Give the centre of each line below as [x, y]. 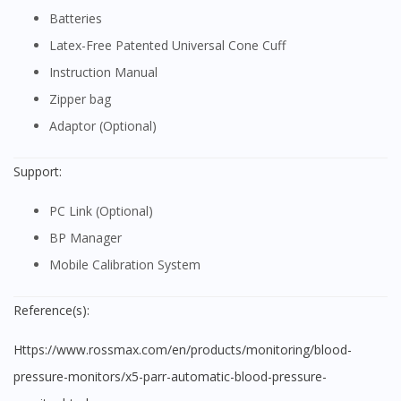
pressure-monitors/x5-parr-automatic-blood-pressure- [170, 377]
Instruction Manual [105, 73]
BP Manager [90, 238]
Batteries [80, 19]
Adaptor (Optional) [107, 126]
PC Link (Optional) [105, 211]
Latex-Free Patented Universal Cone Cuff [171, 46]
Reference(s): [51, 311]
